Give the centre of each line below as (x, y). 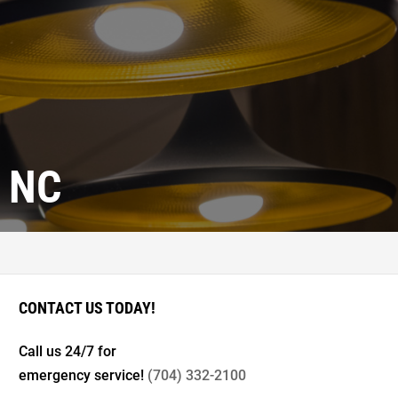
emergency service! (84, 375)
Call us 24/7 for (68, 351)
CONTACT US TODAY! (88, 308)
